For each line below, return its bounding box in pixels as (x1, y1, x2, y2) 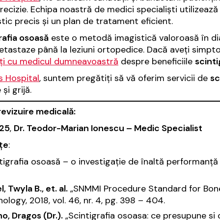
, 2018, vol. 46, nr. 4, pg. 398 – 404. (26, 194, 165, 206)
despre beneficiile (118, 55, 195, 67)
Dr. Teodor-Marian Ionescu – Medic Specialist (14, 122, 202, 134)
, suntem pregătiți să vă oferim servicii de (39, 72, 210, 84)
